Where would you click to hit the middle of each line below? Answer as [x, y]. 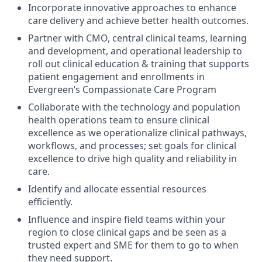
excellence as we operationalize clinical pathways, [137, 133]
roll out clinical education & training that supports [139, 64]
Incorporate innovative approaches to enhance [132, 8]
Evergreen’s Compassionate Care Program [122, 89]
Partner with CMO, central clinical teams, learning [137, 38]
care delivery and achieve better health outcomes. [138, 20]
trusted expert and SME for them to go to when [133, 245]
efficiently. [50, 202]
